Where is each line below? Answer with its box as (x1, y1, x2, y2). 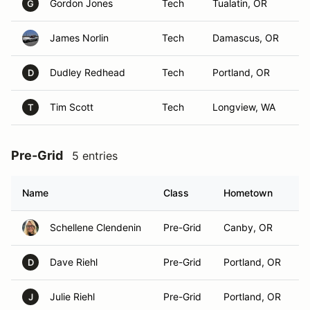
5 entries (72, 149, 118, 163)
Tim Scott (50, 101, 93, 113)
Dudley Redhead (50, 66, 125, 78)
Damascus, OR (212, 32, 279, 44)
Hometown (224, 187, 273, 199)
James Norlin (50, 32, 109, 44)
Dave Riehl (50, 256, 98, 268)
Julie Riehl (50, 291, 95, 302)
